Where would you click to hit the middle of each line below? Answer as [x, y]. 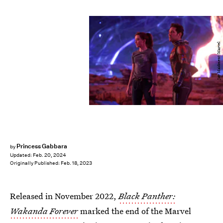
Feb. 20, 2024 [50, 155]
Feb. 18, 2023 [76, 163]
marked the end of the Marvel [135, 211]
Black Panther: [147, 196]
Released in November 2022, [64, 196]
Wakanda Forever [44, 211]
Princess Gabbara [42, 146]
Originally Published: [35, 163]
